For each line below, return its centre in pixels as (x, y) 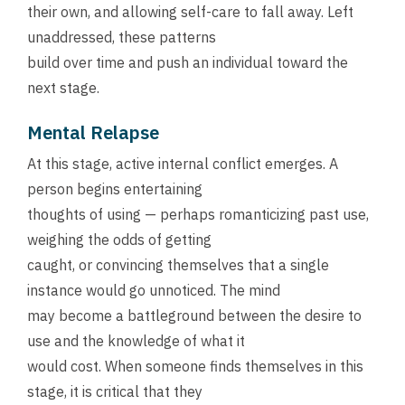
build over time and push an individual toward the (188, 62)
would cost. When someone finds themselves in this (195, 366)
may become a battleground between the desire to (194, 315)
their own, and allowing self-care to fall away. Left (190, 11)
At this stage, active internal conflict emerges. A (183, 163)
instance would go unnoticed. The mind (154, 290)
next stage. (63, 87)
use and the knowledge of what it (136, 340)
